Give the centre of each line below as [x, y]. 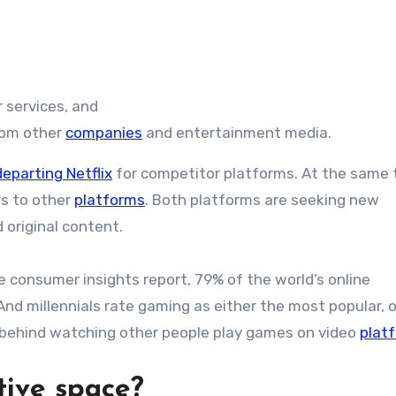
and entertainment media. [237, 132]
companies [104, 132]
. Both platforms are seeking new [262, 199]
